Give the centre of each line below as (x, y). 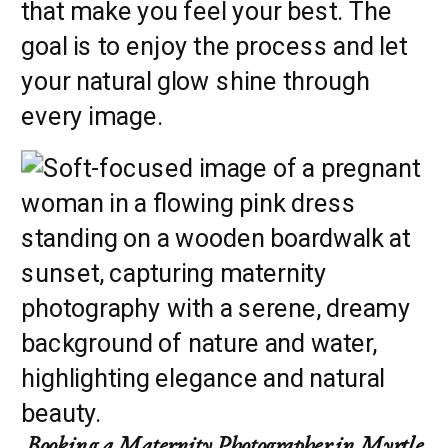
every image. (92, 115)
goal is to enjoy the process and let (214, 45)
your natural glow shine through (195, 80)
